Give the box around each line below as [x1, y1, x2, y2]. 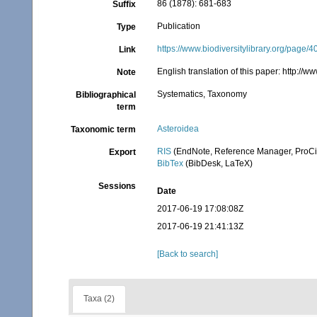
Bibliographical [76, 90, 137, 100]
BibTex [157, 158, 184, 168]
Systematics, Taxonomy [157, 89, 248, 99]
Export [109, 147, 137, 157]
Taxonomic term [71, 125, 137, 134]
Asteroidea [157, 124, 200, 134]
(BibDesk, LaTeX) [183, 158, 253, 168]
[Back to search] [157, 249, 219, 259]
